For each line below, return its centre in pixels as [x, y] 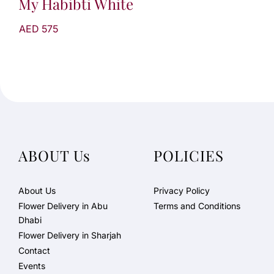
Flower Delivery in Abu [63, 206]
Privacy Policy [181, 191]
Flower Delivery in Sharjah [70, 235]
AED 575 [39, 28]
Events [32, 266]
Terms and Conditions [197, 206]
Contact [34, 250]
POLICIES [188, 155]
